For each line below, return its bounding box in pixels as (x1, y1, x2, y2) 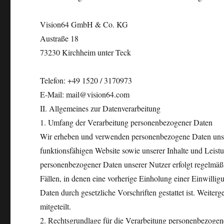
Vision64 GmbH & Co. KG (40, 19, 128, 29)
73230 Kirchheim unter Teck (40, 47, 131, 57)
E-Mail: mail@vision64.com (40, 89, 130, 99)
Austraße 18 (40, 33, 79, 43)
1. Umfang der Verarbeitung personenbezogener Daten (40, 117, 213, 127)
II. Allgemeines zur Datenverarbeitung (40, 103, 161, 113)
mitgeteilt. (40, 201, 71, 211)
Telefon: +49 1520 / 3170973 (40, 75, 132, 85)
